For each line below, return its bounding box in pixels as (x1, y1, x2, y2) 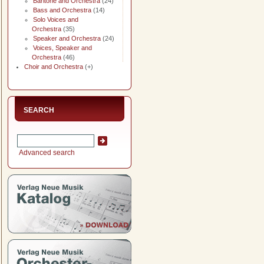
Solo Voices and (33, 16, 78, 23)
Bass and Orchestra (33, 6, 91, 14)
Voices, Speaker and (33, 44, 92, 51)
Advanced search (18, 148, 75, 157)
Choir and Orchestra (24, 63, 83, 70)
